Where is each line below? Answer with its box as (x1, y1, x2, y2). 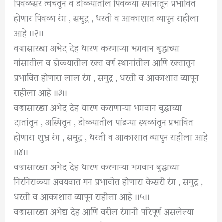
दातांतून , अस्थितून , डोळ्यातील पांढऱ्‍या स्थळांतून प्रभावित (14, 108, 194, 135)
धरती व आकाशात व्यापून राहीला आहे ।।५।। (14, 182, 150, 209)
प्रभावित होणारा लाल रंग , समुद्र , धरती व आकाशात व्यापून (14, 63, 199, 90)
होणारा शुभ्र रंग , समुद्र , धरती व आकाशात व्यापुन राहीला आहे (14, 123, 208, 150)
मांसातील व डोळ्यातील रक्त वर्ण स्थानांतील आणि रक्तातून (14, 49, 196, 75)
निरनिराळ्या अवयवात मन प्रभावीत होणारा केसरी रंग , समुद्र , (14, 167, 203, 194)
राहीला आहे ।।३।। (14, 78, 68, 105)
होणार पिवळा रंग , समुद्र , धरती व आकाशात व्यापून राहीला (14, 4, 199, 31)
